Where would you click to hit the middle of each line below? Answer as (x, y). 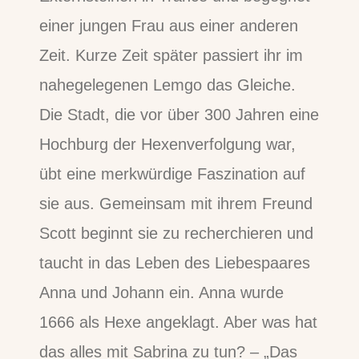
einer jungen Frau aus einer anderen (169, 25)
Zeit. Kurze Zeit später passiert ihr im (171, 55)
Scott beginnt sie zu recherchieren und (177, 233)
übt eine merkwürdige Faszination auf (173, 173)
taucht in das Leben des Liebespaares (175, 262)
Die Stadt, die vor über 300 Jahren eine (179, 114)
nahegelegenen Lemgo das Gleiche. (168, 85)
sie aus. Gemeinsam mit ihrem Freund (176, 203)
